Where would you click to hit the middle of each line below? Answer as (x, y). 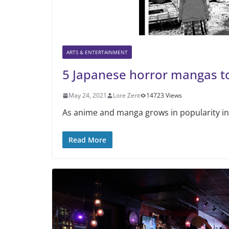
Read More (87, 140)
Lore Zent (127, 95)
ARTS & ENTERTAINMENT (97, 52)
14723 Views (164, 95)
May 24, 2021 (88, 95)
